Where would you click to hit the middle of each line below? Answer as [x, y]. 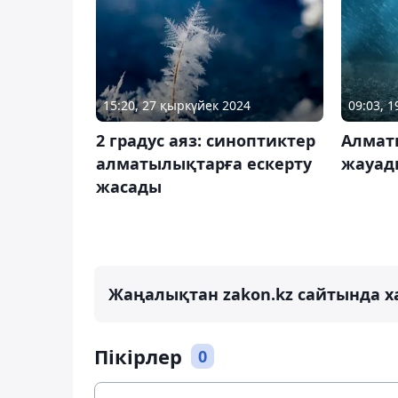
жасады [129, 186]
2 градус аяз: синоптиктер [206, 140]
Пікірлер [138, 356]
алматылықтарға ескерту [204, 163]
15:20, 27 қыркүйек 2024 [177, 105]
